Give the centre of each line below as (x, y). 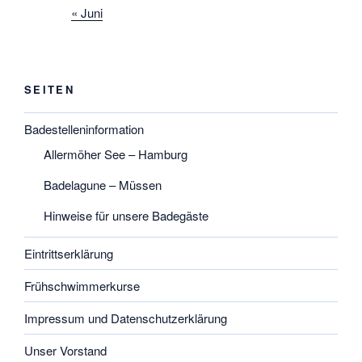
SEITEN (50, 89)
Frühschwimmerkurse (82, 285)
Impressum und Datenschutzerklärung (126, 318)
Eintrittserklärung (69, 253)
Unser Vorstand (65, 350)
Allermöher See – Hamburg (116, 154)
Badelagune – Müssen (103, 185)
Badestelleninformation (84, 128)
